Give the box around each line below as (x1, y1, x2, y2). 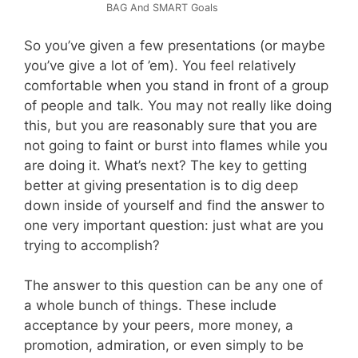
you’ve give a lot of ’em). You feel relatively (24, 57, 296, 74)
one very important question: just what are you (24, 217, 324, 233)
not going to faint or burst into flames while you (24, 137, 328, 153)
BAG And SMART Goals (106, 2, 218, 14)
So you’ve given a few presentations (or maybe (24, 37, 325, 54)
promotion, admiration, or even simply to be (24, 337, 304, 354)
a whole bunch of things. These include (24, 297, 276, 314)
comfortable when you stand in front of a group (24, 77, 328, 93)
